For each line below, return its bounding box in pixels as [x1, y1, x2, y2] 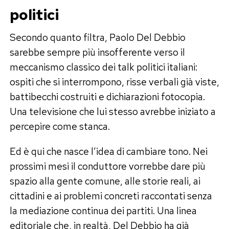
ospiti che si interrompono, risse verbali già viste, [9, 75, 219, 88]
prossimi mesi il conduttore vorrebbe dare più [9, 159, 205, 173]
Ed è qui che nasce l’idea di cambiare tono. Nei [9, 144, 208, 158]
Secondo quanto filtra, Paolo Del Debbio [9, 30, 186, 44]
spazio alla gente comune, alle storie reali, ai [9, 174, 200, 188]
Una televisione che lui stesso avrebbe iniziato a [9, 104, 216, 118]
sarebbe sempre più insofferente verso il [9, 45, 185, 59]
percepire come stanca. [9, 119, 110, 133]
